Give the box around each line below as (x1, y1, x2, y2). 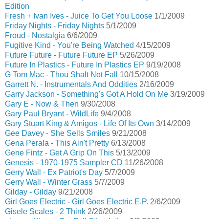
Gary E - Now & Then (5, 100, 79, 108)
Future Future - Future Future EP (5, 51, 118, 59)
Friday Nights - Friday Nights (5, 22, 104, 30)
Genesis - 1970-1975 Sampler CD (5, 158, 123, 167)
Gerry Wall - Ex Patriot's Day (5, 168, 103, 176)
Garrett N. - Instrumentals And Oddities (5, 80, 137, 88)
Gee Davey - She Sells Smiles (5, 129, 110, 137)
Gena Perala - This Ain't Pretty (5, 139, 109, 147)
